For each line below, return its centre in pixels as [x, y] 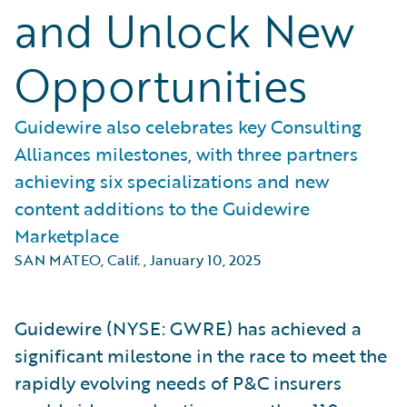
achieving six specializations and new [172, 181]
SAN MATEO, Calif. [77, 260]
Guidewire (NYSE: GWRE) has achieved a [188, 328]
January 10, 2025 [205, 260]
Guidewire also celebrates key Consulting [188, 126]
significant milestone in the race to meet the [201, 355]
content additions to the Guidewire [162, 208]
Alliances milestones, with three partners [186, 154]
